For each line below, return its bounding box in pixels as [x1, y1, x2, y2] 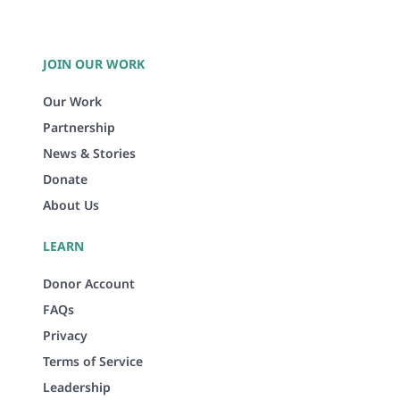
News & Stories [43, 144, 136, 162]
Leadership [43, 378, 111, 396]
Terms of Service [43, 352, 143, 370]
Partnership [43, 118, 115, 136]
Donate [43, 170, 87, 187]
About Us [43, 196, 99, 213]
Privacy [43, 326, 87, 344]
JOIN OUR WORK [43, 54, 145, 72]
